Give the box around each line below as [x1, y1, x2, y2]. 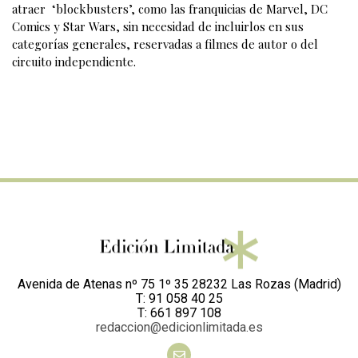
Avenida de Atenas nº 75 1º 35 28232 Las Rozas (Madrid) [17, 276, 341, 292]
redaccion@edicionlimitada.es [95, 320, 263, 336]
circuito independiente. [12, 53, 136, 70]
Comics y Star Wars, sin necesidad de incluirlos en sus [12, 18, 304, 34]
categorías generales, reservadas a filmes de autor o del [12, 35, 318, 52]
